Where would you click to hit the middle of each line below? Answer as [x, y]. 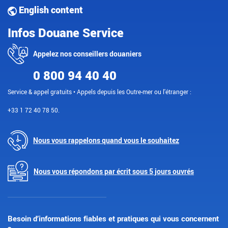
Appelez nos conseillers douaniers [87, 54]
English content [50, 10]
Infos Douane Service [66, 32]
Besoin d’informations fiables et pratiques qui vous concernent [113, 218]
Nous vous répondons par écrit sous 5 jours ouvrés [114, 171]
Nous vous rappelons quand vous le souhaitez [106, 140]
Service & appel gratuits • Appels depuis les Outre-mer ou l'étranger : [99, 91]
